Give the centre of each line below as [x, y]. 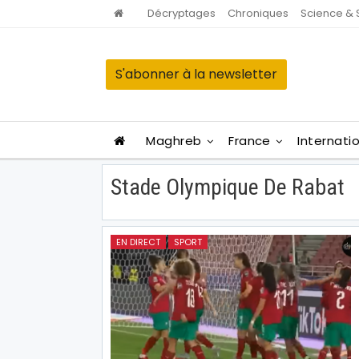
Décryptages [182, 13]
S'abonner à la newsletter [196, 74]
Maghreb [174, 141]
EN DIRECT [138, 242]
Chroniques [258, 13]
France [250, 141]
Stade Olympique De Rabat [228, 187]
